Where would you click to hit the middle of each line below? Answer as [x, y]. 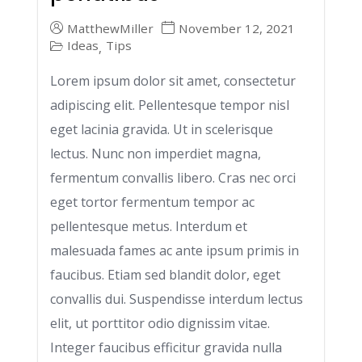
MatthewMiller [110, 28]
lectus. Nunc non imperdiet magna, [156, 154]
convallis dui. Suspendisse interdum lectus [177, 299]
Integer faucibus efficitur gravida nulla [166, 347]
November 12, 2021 [237, 28]
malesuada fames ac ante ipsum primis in [175, 250]
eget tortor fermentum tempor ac [152, 202]
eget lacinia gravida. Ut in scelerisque [162, 129]
